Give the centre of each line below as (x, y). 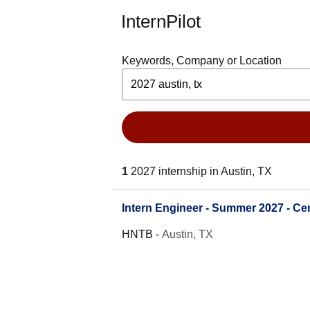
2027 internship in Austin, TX (201, 171)
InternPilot (161, 21)
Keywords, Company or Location (202, 61)
